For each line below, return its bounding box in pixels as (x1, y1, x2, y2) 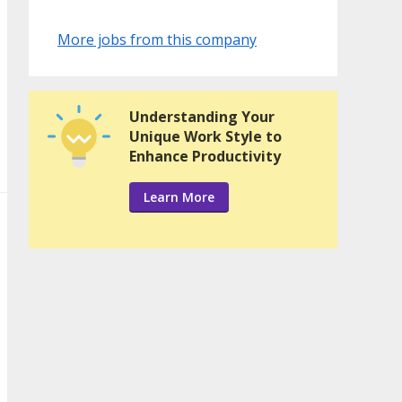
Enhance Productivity (129, 146, 281, 167)
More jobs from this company (57, 30, 257, 50)
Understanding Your (129, 107, 275, 127)
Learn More (144, 188, 214, 206)
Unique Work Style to (129, 127, 282, 147)
